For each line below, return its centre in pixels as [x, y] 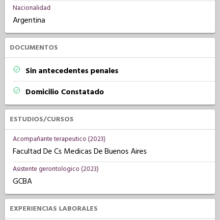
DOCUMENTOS [34, 48]
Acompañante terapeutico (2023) [59, 139]
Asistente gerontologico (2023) [56, 169]
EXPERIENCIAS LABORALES [54, 209]
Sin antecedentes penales [72, 71]
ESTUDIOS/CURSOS [42, 119]
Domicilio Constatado [65, 92]
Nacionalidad [32, 8]
